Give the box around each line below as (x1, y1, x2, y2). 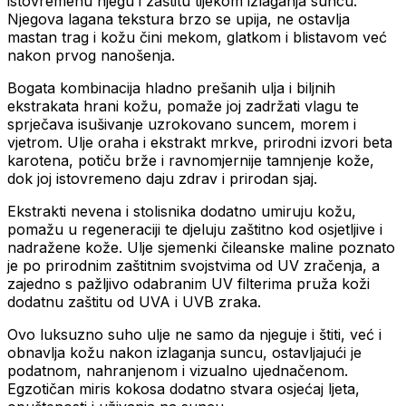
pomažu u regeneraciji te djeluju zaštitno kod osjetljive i (7, 219, 382, 238)
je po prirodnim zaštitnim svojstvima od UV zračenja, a (7, 256, 380, 275)
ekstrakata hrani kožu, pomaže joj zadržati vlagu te (7, 96, 359, 115)
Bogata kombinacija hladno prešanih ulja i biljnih (7, 78, 335, 97)
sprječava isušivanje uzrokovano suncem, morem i (7, 114, 356, 133)
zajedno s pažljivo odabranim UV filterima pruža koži (7, 274, 370, 293)
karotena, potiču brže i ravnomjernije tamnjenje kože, (7, 150, 374, 169)
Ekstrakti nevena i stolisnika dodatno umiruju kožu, (7, 201, 356, 220)
